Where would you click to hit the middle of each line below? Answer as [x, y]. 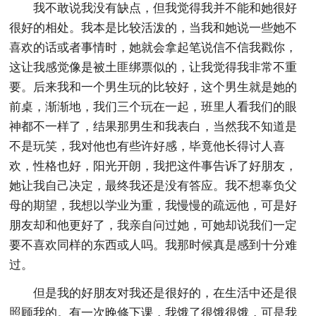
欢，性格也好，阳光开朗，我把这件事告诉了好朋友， [153, 166]
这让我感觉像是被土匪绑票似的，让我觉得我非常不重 [153, 67]
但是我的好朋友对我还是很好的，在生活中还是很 [165, 293]
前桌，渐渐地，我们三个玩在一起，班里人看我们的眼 [153, 107]
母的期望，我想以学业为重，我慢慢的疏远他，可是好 [153, 205]
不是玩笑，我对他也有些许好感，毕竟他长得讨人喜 [147, 146]
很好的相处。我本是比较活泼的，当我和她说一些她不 [153, 28]
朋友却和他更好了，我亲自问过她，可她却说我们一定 [153, 225]
